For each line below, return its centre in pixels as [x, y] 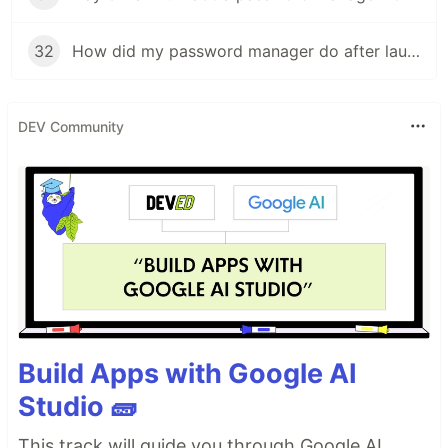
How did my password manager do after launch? [413, 51]
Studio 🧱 [77, 407]
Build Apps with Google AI [187, 374]
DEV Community [71, 126]
